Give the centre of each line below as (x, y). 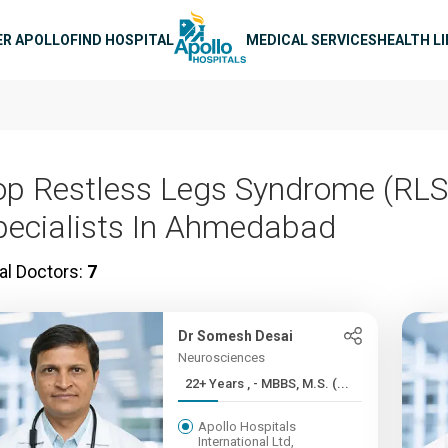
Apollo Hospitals (247, 426)
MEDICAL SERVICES (311, 39)
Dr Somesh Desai (236, 336)
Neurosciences (222, 357)
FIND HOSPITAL (122, 39)
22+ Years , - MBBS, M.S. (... (298, 383)
